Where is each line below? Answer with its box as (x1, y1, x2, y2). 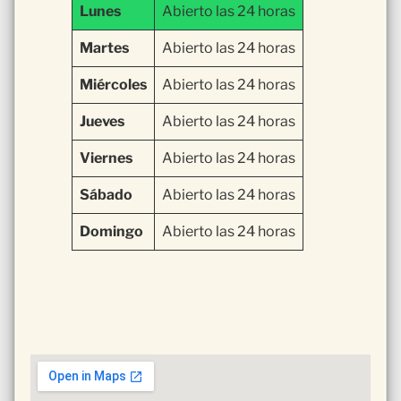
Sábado (80, 186, 132, 204)
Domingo (80, 223, 143, 241)
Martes (80, 39, 129, 57)
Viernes (80, 149, 132, 167)
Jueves (80, 113, 124, 131)
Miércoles (80, 76, 147, 94)
